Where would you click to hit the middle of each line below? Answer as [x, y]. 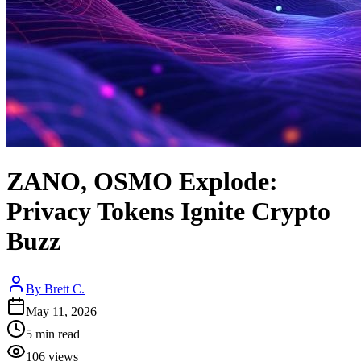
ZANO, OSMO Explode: [142, 182]
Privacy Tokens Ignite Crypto [168, 212]
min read [56, 334]
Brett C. [64, 288]
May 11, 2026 [61, 311]
